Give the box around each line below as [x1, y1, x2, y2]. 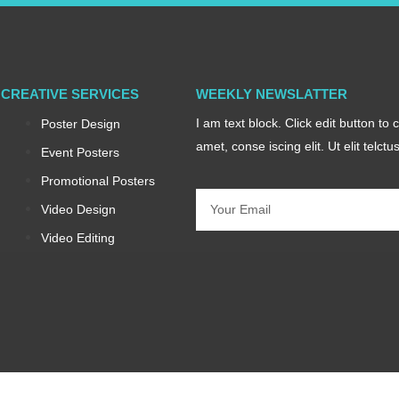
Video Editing [40, 231, 115, 246]
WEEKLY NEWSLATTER [195, 86, 347, 102]
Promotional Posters [40, 174, 155, 189]
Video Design [40, 202, 116, 217]
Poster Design [40, 117, 120, 132]
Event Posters [40, 145, 119, 160]
